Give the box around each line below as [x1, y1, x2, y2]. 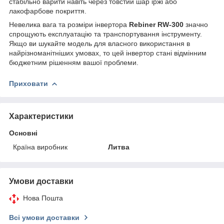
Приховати [9, 79, 48, 87]
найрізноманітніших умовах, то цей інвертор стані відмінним [9, 48, 206, 57]
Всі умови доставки [9, 213, 79, 221]
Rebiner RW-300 [129, 20, 183, 28]
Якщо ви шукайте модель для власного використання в [9, 39, 190, 47]
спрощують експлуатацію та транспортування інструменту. [9, 29, 202, 38]
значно [183, 20, 208, 28]
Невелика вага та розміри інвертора [9, 20, 129, 28]
